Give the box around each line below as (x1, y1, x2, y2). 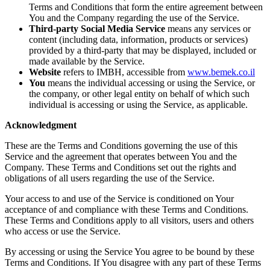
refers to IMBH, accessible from (61, 66, 187, 77)
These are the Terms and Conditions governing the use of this (5, 140, 237, 151)
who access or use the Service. (5, 225, 121, 236)
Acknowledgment (5, 119, 77, 130)
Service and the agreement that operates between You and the (5, 151, 237, 162)
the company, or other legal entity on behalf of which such (29, 88, 250, 99)
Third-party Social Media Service (29, 23, 165, 34)
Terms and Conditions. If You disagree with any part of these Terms (5, 257, 261, 268)
